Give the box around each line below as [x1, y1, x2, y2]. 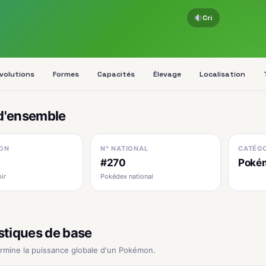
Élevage [153, 69, 181, 79]
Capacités [97, 69, 135, 79]
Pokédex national [100, 172, 153, 180]
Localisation [199, 69, 245, 79]
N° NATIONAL [100, 144, 148, 153]
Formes [52, 69, 79, 79]
